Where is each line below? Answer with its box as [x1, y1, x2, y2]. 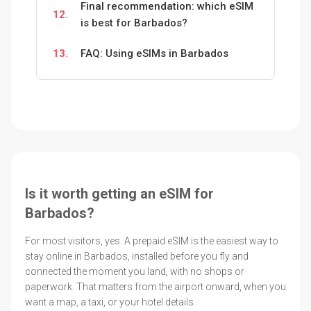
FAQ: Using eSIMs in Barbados [81, 47, 228, 60]
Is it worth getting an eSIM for [25, 185, 214, 202]
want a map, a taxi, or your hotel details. [25, 296, 196, 308]
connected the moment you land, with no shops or [25, 265, 244, 277]
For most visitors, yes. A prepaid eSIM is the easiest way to [25, 235, 278, 246]
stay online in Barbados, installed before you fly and [25, 250, 249, 262]
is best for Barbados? [81, 16, 187, 29]
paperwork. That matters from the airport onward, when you [25, 280, 286, 292]
